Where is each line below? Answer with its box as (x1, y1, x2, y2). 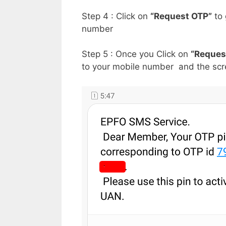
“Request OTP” (150, 11, 212, 21)
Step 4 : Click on (82, 11, 150, 21)
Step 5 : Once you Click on (82, 49, 191, 60)
